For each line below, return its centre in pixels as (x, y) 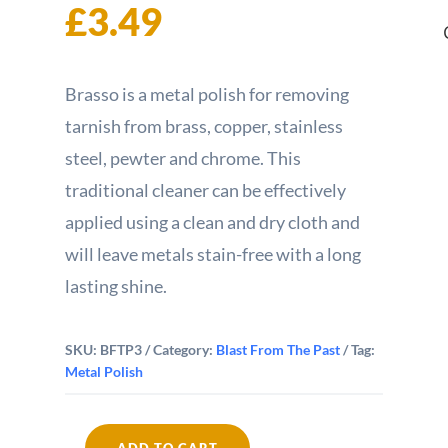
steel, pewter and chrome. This (182, 157)
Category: (184, 349)
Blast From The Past (277, 349)
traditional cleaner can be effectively (205, 189)
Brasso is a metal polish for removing (206, 93)
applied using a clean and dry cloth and (212, 221)
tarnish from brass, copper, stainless (203, 125)
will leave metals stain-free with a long (212, 253)
